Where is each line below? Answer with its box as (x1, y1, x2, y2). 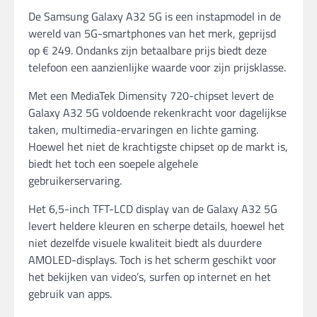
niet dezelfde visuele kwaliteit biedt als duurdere (28, 234, 262, 251)
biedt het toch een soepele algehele (28, 154, 198, 172)
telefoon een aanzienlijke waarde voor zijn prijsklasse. (28, 58, 286, 76)
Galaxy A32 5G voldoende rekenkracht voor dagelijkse (28, 103, 287, 121)
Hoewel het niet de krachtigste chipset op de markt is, (28, 137, 288, 155)
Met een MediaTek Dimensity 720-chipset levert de (28, 86, 274, 104)
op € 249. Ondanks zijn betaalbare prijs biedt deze (28, 41, 267, 59)
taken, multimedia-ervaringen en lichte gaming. (28, 120, 258, 138)
